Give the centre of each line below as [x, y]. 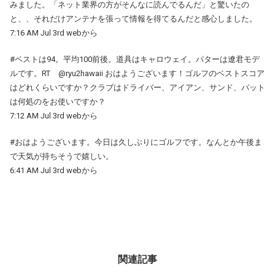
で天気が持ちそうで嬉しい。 [62, 156]
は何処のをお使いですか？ [58, 101]
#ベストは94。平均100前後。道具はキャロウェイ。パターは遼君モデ [135, 59]
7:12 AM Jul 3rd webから [54, 115]
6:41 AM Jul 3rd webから [54, 170]
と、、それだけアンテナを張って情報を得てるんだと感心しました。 [134, 18]
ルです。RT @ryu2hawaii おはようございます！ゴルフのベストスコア [137, 73]
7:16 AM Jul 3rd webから [54, 33]
